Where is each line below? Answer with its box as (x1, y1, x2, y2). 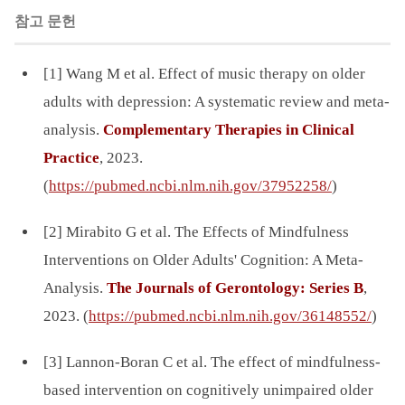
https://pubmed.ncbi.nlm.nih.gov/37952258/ (48, 176, 332, 194)
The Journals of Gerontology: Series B (106, 278, 363, 297)
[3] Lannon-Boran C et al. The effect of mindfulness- (42, 353, 381, 371)
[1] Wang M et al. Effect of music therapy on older (42, 64, 365, 82)
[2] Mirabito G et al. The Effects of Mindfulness (42, 222, 349, 240)
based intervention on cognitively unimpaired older (42, 381, 373, 399)
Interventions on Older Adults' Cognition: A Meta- (42, 250, 363, 268)
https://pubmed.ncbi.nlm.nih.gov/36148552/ (88, 306, 372, 325)
